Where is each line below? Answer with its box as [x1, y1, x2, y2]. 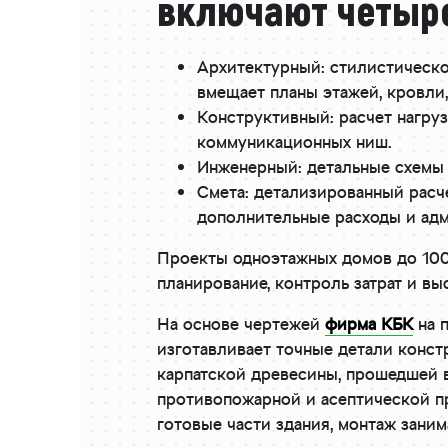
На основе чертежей [157, 311, 325, 340]
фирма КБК [325, 311, 413, 340]
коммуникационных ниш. [197, 129, 392, 158]
